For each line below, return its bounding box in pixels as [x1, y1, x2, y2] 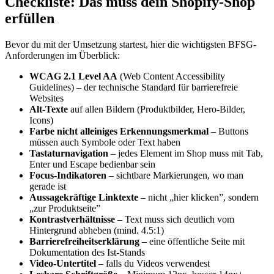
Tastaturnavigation [29, 148, 108, 159]
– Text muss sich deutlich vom [115, 214, 234, 225]
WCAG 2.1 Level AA [29, 71, 117, 82]
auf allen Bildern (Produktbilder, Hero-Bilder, [68, 104, 245, 115]
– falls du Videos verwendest [96, 258, 210, 269]
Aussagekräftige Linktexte [29, 192, 138, 203]
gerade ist [29, 181, 66, 192]
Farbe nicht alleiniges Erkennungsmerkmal [29, 126, 209, 137]
